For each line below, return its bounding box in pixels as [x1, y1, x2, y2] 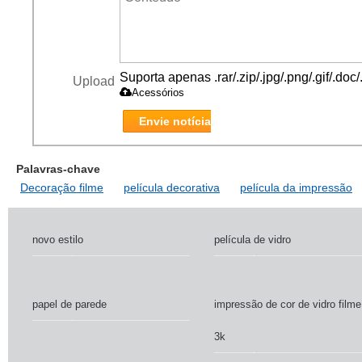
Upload [73, 74, 115, 88]
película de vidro [214, 234, 291, 246]
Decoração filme [20, 181, 103, 194]
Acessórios [132, 86, 184, 99]
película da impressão [240, 181, 352, 194]
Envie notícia [139, 115, 211, 128]
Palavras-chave [16, 162, 100, 175]
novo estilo [32, 234, 83, 246]
